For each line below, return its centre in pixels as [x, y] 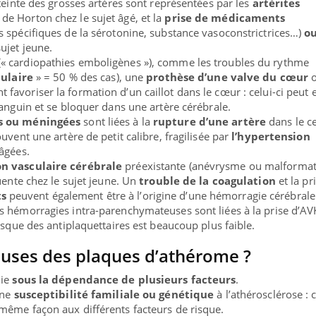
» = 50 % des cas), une [91, 77]
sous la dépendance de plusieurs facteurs [124, 280]
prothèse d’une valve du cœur [227, 77]
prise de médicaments [225, 18]
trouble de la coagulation [207, 181]
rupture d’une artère [209, 122]
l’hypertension [271, 136]
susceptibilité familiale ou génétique [114, 294]
